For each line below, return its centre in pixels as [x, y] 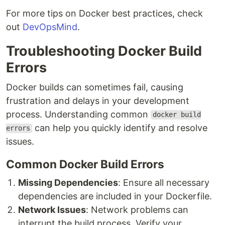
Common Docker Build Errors [85, 164]
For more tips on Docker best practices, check [104, 13]
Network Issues [52, 209]
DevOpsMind [50, 27]
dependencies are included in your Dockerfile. [115, 196]
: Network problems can [137, 209]
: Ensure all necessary [164, 182]
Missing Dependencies [68, 182]
